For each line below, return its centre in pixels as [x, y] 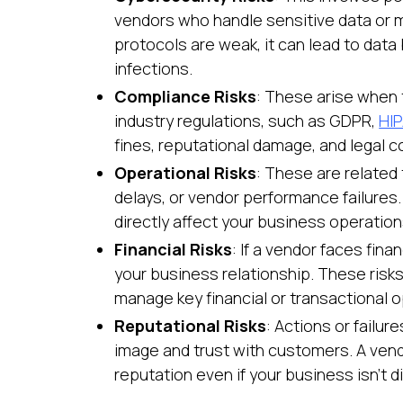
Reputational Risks [191, 325]
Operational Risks [186, 172]
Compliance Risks [186, 96]
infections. [154, 68]
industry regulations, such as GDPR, [247, 120]
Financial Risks [174, 249]
